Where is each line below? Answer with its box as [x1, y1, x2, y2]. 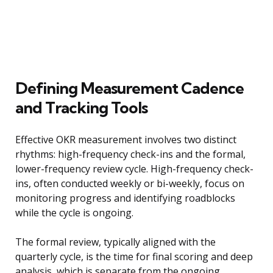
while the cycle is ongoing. [15, 206, 133, 220]
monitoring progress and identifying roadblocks [15, 191, 235, 205]
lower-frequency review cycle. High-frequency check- [15, 162, 253, 176]
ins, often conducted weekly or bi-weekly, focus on [15, 177, 244, 191]
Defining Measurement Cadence [15, 78, 244, 99]
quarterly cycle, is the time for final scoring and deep [15, 250, 253, 264]
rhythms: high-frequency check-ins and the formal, [15, 147, 246, 161]
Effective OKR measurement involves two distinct [15, 133, 236, 147]
